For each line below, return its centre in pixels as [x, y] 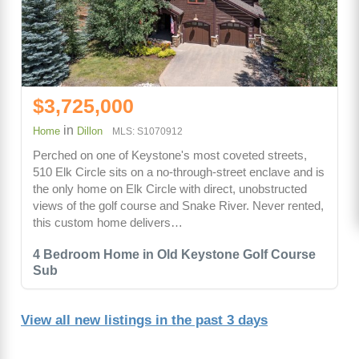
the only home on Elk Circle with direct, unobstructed [170, 188]
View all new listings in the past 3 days [144, 320]
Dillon [90, 131]
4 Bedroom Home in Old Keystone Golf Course [174, 254]
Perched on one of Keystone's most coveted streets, [170, 155]
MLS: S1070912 [147, 131]
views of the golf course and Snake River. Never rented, [178, 205]
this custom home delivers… [108, 222]
